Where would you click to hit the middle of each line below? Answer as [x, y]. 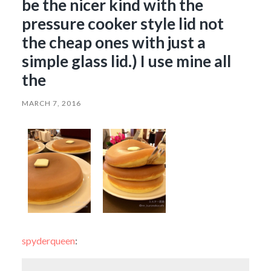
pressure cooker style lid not [122, 23]
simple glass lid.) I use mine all [126, 61]
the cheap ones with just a [113, 42]
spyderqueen [48, 240]
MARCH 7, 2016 [51, 103]
